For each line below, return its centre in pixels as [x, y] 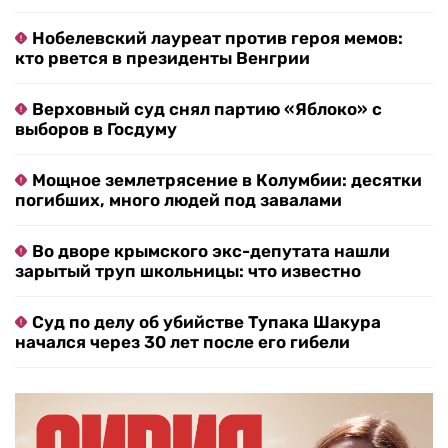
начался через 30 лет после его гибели [182, 342]
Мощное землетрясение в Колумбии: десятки [227, 180]
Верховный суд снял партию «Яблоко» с [207, 109]
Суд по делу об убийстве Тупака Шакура [206, 322]
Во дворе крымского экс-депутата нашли [211, 251]
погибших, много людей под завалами [178, 200]
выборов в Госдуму [96, 129]
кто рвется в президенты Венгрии [162, 58]
